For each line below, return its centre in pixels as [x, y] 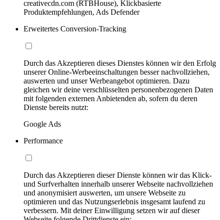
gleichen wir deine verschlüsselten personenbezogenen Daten [118, 89]
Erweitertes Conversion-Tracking [75, 28]
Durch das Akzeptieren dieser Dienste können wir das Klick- [118, 175]
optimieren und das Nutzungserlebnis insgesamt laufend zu [114, 201]
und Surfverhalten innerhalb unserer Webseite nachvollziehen [118, 184]
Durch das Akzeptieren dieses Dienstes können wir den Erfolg [120, 63]
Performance [43, 140]
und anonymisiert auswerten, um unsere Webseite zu [105, 192]
